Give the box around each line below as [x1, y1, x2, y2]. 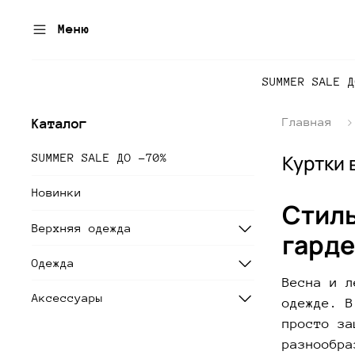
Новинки [32, 185, 82, 200]
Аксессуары [32, 290, 103, 304]
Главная [281, 114, 332, 128]
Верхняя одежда [32, 220, 132, 235]
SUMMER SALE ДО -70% [32, 151, 167, 165]
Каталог [32, 115, 87, 132]
